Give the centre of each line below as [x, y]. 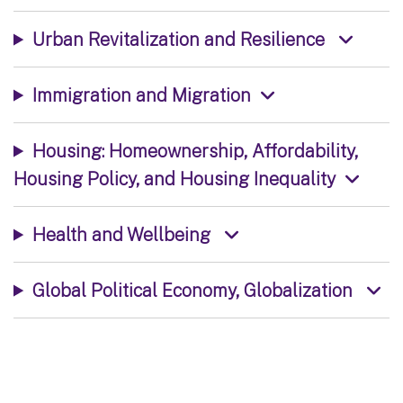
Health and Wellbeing [123, 234]
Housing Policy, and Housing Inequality [175, 178]
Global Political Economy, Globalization [194, 290]
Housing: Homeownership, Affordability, [195, 150]
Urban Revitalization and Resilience [180, 39]
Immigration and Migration [141, 94]
